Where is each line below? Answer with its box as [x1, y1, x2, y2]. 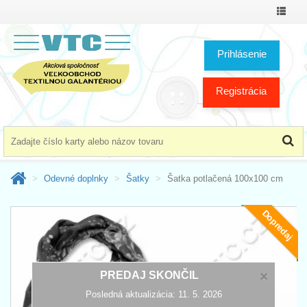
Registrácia [216, 84, 267, 97]
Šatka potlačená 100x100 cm [167, 173, 283, 184]
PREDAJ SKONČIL [100, 269, 199, 281]
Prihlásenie [217, 47, 267, 60]
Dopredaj [260, 207, 295, 243]
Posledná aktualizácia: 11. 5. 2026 [85, 288, 222, 299]
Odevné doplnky [44, 173, 108, 184]
